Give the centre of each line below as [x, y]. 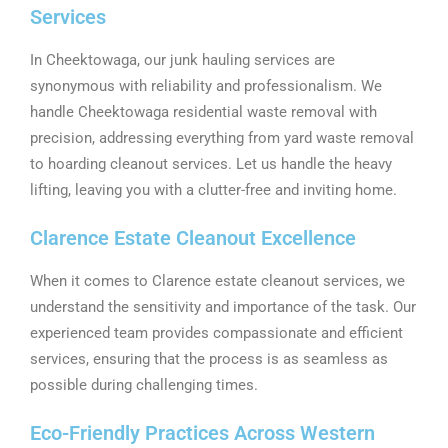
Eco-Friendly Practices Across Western [202, 433]
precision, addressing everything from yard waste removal [222, 138]
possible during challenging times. [144, 385]
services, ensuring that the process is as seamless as [209, 359]
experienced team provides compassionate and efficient [216, 333]
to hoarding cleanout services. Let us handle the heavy [211, 164]
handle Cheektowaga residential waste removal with [203, 112]
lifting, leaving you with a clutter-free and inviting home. [213, 190]
